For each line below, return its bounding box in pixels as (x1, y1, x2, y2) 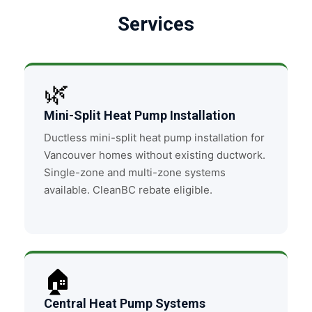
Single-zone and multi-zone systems (44, 166, 226, 179)
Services (118, 13, 194, 36)
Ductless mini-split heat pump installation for (44, 131, 265, 144)
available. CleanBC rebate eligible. (44, 183, 212, 196)
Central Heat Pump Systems (44, 296, 205, 311)
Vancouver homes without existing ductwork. (44, 148, 265, 162)
